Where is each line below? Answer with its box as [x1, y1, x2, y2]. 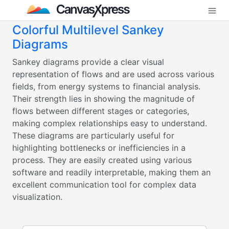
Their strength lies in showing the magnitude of [12, 94, 195, 104]
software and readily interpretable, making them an [12, 167, 211, 177]
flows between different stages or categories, [12, 106, 189, 116]
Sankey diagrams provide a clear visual [12, 57, 164, 67]
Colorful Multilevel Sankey [12, 22, 164, 37]
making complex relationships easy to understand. [12, 118, 207, 128]
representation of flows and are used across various [12, 69, 214, 79]
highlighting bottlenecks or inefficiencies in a [12, 143, 186, 153]
